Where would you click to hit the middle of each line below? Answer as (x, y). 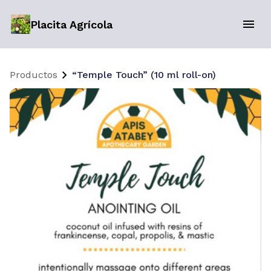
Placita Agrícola (71, 24)
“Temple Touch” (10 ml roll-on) (144, 75)
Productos (34, 75)
